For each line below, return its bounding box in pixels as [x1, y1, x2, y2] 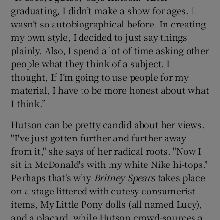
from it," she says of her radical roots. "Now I [11, 144, 202, 157]
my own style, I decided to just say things [11, 30, 188, 43]
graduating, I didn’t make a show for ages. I [11, 3, 194, 17]
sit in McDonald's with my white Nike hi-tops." [11, 157, 208, 170]
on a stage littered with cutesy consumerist [11, 184, 195, 197]
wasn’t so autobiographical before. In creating [11, 17, 206, 30]
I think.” [11, 96, 46, 110]
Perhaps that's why [11, 170, 94, 184]
